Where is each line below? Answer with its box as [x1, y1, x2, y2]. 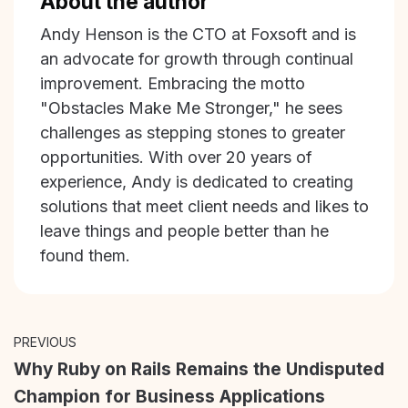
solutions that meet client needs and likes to [39, 197, 369, 217]
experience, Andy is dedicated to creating [39, 172, 353, 192]
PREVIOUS [14, 333, 76, 350]
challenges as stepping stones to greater [39, 123, 345, 143]
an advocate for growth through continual [39, 49, 353, 69]
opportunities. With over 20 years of [39, 148, 312, 168]
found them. [39, 246, 130, 266]
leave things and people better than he [39, 221, 329, 241]
